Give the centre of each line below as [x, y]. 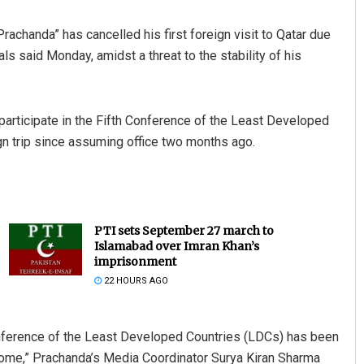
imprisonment [135, 261]
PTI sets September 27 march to [184, 230]
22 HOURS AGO [134, 280]
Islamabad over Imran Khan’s [176, 246]
